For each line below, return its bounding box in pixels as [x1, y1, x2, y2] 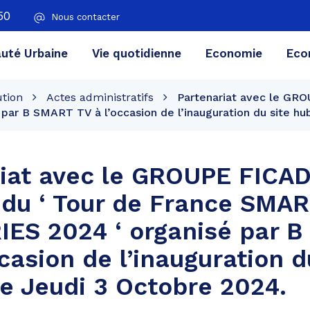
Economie [205, 46, 262, 60]
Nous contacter [51, 12, 120, 22]
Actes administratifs [46, 91, 154, 104]
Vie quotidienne [91, 46, 181, 60]
